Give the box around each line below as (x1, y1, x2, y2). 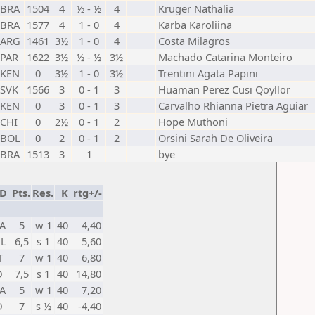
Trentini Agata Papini (158, 66, 258, 80)
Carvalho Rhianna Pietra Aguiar (158, 98, 308, 112)
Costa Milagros (158, 34, 230, 48)
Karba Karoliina (158, 18, 232, 32)
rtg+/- (73, 186, 102, 200)
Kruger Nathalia (158, 1, 234, 15)
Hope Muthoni (158, 115, 228, 129)
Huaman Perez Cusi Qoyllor (158, 82, 290, 96)
